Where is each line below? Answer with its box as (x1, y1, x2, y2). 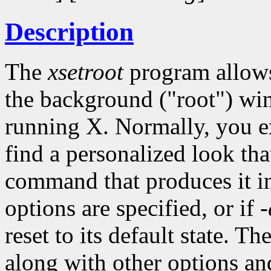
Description (5, 17, 134, 46)
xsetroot (48, 59, 123, 85)
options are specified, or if (5, 195, 260, 221)
